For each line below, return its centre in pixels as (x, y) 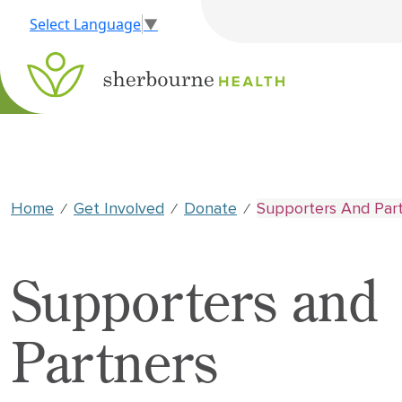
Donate (210, 209)
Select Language (85, 24)
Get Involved (119, 209)
